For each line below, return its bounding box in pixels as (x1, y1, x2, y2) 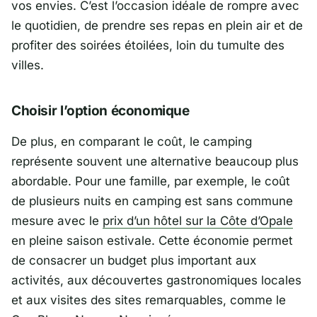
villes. (11, 57, 44, 72)
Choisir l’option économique (11, 102, 190, 119)
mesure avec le (11, 213, 103, 228)
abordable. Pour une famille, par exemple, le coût (11, 173, 290, 188)
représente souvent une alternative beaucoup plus (11, 154, 299, 168)
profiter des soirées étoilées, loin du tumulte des (11, 38, 284, 52)
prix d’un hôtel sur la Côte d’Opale (103, 213, 293, 228)
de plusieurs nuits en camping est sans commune (11, 193, 293, 208)
